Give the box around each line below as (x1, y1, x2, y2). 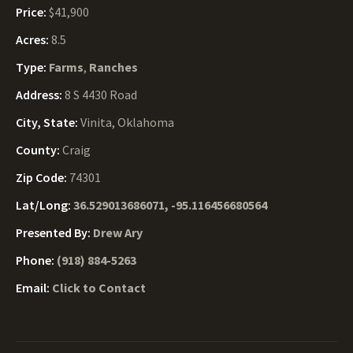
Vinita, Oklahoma (80, 114, 174, 130)
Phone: (16, 252, 57, 268)
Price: (16, 4, 49, 20)
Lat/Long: (16, 197, 73, 213)
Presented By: (16, 225, 93, 240)
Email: (16, 280, 52, 295)
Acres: (16, 32, 51, 47)
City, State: (16, 114, 80, 130)
